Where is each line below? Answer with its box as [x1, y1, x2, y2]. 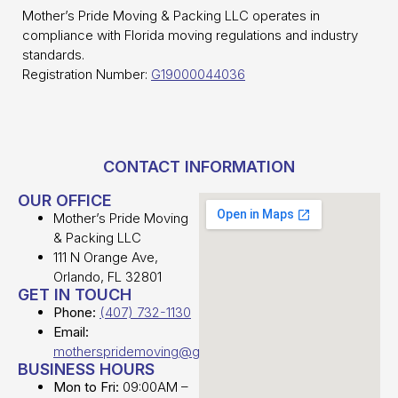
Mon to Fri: [53, 378, 123, 396]
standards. [22, 45, 84, 63]
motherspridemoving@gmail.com [53, 343, 254, 361]
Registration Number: [22, 65, 151, 83]
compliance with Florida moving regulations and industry [22, 26, 358, 44]
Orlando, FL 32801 [53, 268, 162, 286]
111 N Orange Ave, [53, 249, 158, 267]
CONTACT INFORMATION [103, 157, 295, 177]
